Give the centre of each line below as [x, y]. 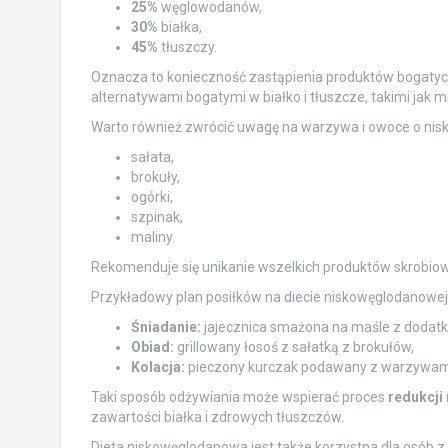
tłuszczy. [187, 46]
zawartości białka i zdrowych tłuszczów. [217, 416]
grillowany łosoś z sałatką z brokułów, [293, 346]
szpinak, [156, 216]
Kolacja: [157, 366]
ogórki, [151, 196]
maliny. [152, 236]
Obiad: [152, 346]
